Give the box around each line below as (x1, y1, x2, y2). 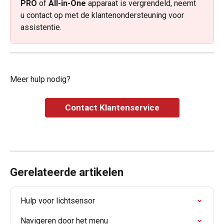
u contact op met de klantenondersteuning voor (20, 10, 186, 20)
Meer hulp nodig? (10, 74, 70, 84)
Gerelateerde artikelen (10, 165, 123, 178)
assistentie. (20, 22, 61, 32)
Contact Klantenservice (64, 102, 159, 113)
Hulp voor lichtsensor (20, 195, 95, 205)
